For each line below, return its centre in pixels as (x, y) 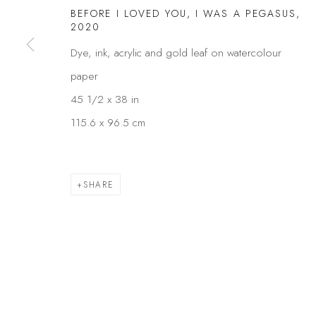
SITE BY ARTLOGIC (211, 45)
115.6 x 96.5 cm (108, 122)
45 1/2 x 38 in (105, 99)
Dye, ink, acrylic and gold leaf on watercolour (176, 52)
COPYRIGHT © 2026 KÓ (105, 45)
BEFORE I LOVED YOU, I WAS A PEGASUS (184, 13)
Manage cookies (177, 22)
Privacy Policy (89, 22)
